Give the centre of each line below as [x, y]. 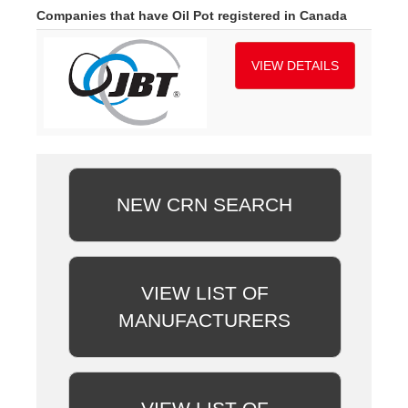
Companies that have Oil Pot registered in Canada [192, 16]
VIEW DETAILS [295, 66]
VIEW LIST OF [204, 293]
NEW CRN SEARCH [205, 205]
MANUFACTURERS [205, 321]
